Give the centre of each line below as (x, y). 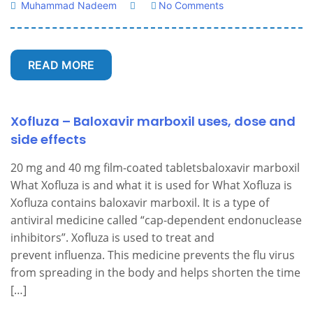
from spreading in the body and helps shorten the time (155, 272)
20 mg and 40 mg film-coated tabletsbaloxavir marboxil (155, 168)
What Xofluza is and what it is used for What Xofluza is (151, 185)
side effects (48, 139)
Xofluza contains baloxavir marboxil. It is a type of (140, 203)
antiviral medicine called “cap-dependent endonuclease (156, 220)
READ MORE (61, 65)
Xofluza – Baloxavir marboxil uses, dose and (153, 121)
